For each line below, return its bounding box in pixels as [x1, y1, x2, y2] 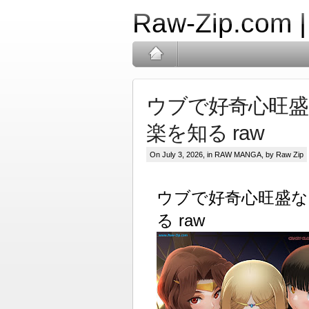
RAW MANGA [215, 150, 261, 159]
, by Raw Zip [261, 150, 303, 159]
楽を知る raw [146, 121, 264, 144]
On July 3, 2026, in [150, 150, 215, 159]
